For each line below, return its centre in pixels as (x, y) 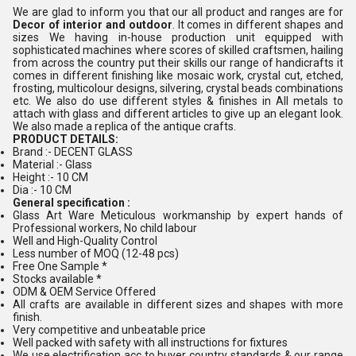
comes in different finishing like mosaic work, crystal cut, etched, (178, 75)
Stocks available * (57, 279)
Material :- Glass (52, 164)
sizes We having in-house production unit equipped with (178, 37)
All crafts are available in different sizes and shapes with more (178, 304)
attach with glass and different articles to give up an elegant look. (178, 114)
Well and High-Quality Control (85, 241)
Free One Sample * (60, 266)
